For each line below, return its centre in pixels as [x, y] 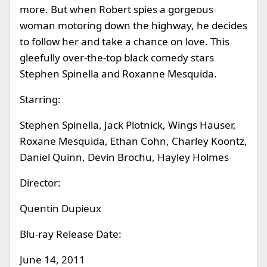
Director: [40, 183]
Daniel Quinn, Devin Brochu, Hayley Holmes [124, 157]
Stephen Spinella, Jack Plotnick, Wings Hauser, [128, 125]
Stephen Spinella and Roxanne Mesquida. [118, 74]
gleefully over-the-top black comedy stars [117, 58]
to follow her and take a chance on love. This [125, 41]
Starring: [40, 99]
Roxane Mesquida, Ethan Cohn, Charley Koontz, [133, 141]
